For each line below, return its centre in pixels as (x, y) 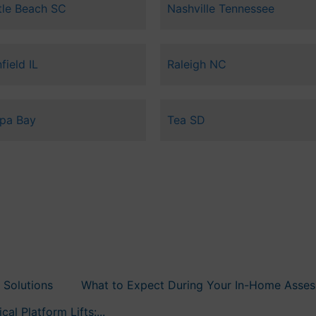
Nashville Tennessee (220, 9)
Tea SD (186, 120)
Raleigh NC (196, 65)
